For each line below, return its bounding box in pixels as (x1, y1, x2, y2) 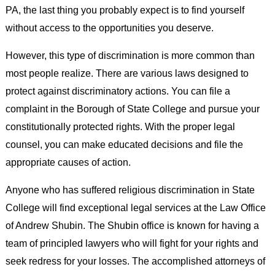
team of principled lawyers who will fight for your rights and (5, 238, 258, 249)
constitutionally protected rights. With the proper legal (5, 121, 235, 133)
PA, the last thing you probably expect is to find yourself (5, 4, 244, 15)
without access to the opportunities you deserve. (5, 22, 214, 33)
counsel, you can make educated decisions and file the (5, 139, 243, 150)
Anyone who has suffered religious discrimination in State (5, 184, 255, 196)
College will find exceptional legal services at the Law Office (5, 202, 266, 214)
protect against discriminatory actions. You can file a (5, 85, 230, 97)
